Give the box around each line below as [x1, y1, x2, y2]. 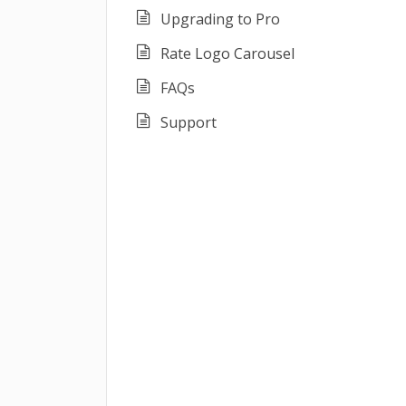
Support [160, 112, 217, 132]
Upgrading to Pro [160, 9, 280, 29]
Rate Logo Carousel [160, 43, 295, 63]
